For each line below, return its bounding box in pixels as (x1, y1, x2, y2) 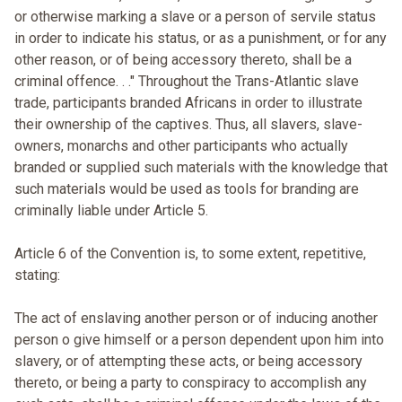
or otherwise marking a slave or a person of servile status (14, 8, 376, 26)
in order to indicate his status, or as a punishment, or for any (14, 30, 387, 48)
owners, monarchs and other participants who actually (14, 137, 348, 155)
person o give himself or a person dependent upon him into (14, 331, 384, 349)
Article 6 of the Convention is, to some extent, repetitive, (14, 245, 366, 263)
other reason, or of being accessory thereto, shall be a (14, 51, 352, 69)
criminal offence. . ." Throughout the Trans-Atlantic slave (14, 73, 359, 91)
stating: (14, 267, 60, 284)
